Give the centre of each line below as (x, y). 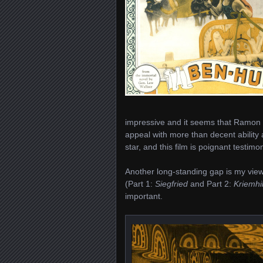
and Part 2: (211, 184)
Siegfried (171, 184)
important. (144, 196)
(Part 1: (140, 184)
